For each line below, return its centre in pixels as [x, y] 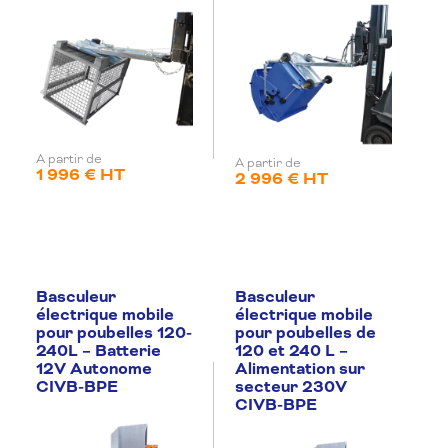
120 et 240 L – [291, 350]
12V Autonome [94, 368]
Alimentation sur [300, 368]
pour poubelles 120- [114, 332]
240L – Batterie [98, 350]
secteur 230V [291, 386]
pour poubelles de [305, 332]
